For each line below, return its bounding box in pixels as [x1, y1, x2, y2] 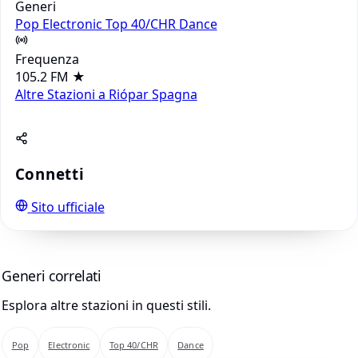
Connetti [14, 163, 85, 184]
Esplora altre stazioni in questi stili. [2, 296, 212, 314]
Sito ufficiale [30, 198, 105, 217]
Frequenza [14, 50, 79, 68]
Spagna [151, 85, 197, 103]
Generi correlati [2, 265, 101, 285]
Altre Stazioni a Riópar [14, 85, 152, 103]
